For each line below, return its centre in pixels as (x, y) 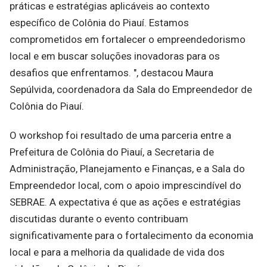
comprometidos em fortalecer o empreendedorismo (128, 39)
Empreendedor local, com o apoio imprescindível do (125, 185)
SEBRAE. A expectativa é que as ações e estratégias (125, 202)
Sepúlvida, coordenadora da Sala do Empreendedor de (131, 89)
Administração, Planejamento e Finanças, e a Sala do (127, 169)
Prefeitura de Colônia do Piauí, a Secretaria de (112, 152)
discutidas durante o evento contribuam (99, 219)
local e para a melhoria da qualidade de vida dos (117, 252)
